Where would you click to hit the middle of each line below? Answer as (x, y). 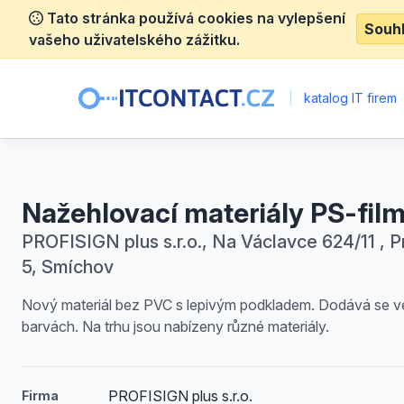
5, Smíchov (68, 267)
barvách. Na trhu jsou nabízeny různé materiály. (175, 326)
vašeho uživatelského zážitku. (134, 40)
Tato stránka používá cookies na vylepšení (194, 18)
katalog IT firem (349, 98)
